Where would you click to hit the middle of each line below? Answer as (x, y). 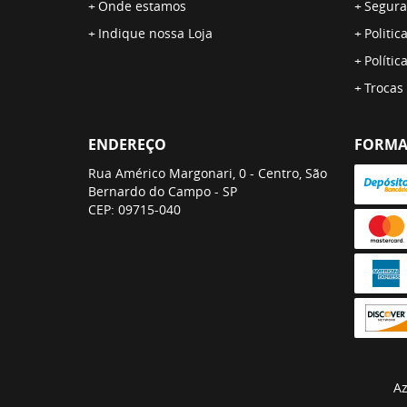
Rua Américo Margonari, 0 (167, 173)
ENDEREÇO (127, 144)
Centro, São (293, 173)
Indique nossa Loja (155, 33)
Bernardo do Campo (149, 191)
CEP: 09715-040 (134, 209)
